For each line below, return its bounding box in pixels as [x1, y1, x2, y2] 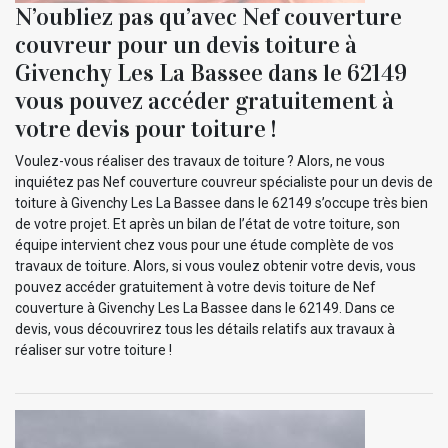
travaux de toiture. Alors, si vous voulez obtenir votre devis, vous [15, 257, 416, 274]
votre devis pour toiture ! [15, 113, 276, 144]
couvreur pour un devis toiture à [15, 29, 357, 60]
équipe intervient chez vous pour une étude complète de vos [15, 236, 394, 253]
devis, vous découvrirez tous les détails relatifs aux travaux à [15, 320, 395, 337]
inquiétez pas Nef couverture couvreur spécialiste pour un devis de [15, 173, 433, 190]
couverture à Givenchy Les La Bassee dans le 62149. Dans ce [15, 299, 395, 316]
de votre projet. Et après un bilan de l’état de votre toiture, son [15, 215, 400, 232]
